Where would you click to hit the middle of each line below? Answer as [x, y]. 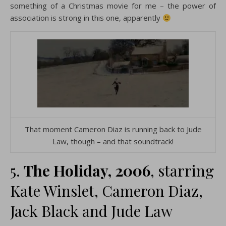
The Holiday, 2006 [85, 171]
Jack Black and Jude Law [91, 211]
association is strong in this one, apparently [86, 18]
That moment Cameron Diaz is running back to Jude [113, 129]
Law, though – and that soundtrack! [113, 141]
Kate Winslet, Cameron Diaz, [106, 191]
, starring [182, 171]
